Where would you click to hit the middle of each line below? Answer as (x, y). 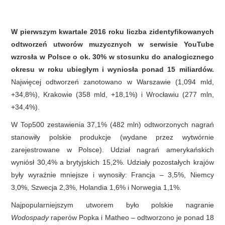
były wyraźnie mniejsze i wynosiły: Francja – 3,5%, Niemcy (113, 175)
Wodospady (31, 217)
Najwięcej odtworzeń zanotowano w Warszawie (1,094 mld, (113, 82)
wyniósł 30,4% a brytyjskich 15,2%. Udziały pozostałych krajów (113, 162)
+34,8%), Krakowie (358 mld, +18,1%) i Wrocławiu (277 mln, (113, 94)
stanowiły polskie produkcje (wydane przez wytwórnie (113, 137)
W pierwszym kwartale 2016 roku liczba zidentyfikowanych (113, 31)
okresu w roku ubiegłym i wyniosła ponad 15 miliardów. (113, 69)
